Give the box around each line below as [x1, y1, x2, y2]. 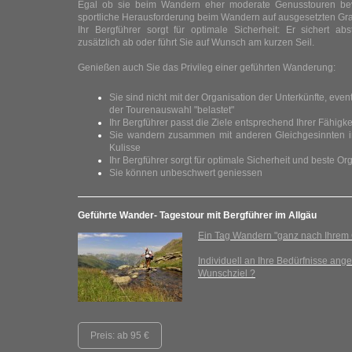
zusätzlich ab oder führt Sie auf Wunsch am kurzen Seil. [78, 37, 314, 48]
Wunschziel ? [198, 268, 255, 279]
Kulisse [109, 142, 141, 153]
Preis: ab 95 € [90, 330, 149, 341]
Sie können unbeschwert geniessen [109, 167, 262, 178]
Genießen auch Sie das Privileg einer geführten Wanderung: [78, 62, 335, 73]
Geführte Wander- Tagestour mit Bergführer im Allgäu [78, 210, 317, 221]
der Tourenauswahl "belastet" [109, 104, 234, 115]
